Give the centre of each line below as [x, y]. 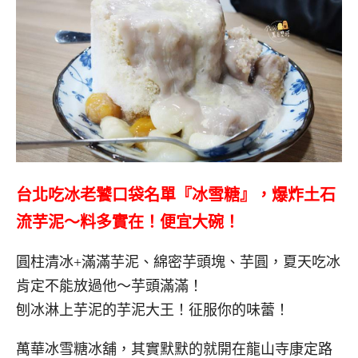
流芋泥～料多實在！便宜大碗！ [128, 222]
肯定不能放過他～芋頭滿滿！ [109, 286]
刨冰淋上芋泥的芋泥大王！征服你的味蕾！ [153, 310]
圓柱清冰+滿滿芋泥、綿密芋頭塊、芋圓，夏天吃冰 [178, 263]
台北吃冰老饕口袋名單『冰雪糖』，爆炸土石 [176, 195]
